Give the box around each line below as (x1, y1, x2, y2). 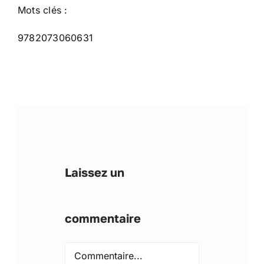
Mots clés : (17, 4, 68, 16)
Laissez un (64, 164, 124, 179)
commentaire (64, 210, 141, 225)
